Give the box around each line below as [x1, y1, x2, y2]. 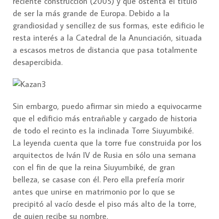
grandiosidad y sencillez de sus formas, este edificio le [13, 20, 204, 31]
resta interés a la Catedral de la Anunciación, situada [13, 32, 202, 44]
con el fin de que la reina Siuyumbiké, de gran [13, 162, 175, 173]
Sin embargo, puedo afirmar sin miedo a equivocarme [13, 101, 202, 112]
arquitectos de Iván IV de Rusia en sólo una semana [13, 150, 196, 161]
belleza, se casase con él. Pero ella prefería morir [13, 174, 184, 185]
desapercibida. [13, 57, 63, 68]
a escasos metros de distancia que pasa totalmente [13, 44, 197, 56]
